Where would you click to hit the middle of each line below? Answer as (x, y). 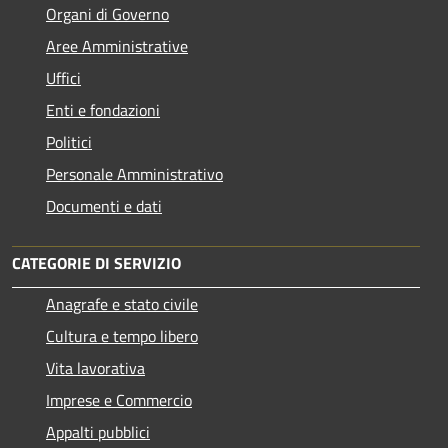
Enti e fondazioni (103, 109)
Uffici (63, 77)
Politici (69, 141)
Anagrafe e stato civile (122, 303)
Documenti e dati (104, 205)
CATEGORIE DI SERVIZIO (96, 262)
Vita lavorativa (95, 367)
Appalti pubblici (98, 431)
